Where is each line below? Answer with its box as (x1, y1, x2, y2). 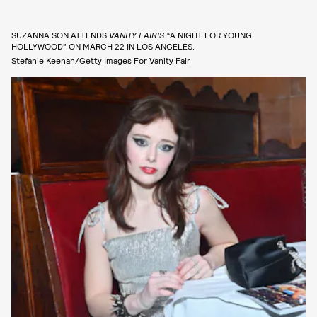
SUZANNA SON (11, 30, 69, 40)
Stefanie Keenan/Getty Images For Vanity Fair (11, 55, 190, 66)
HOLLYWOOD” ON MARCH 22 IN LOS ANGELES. (11, 41, 195, 52)
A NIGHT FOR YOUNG (170, 30, 252, 40)
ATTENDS (69, 30, 109, 40)
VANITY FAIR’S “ (109, 30, 170, 40)
